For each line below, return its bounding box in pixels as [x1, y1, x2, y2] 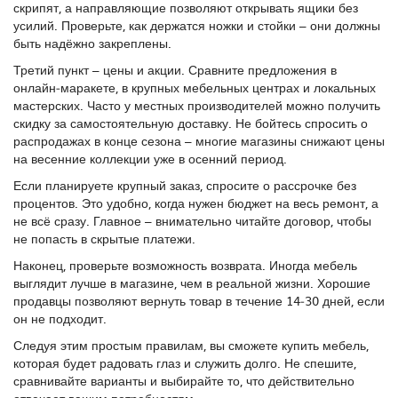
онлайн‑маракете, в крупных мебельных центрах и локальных [13, 78, 376, 96]
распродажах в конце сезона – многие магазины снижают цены [13, 131, 385, 149]
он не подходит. [13, 309, 107, 327]
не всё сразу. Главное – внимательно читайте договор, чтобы [13, 211, 371, 229]
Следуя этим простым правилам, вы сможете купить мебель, [13, 336, 369, 354]
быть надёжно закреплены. [13, 34, 171, 52]
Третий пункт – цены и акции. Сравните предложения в [13, 60, 337, 78]
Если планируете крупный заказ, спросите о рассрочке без [13, 176, 356, 194]
